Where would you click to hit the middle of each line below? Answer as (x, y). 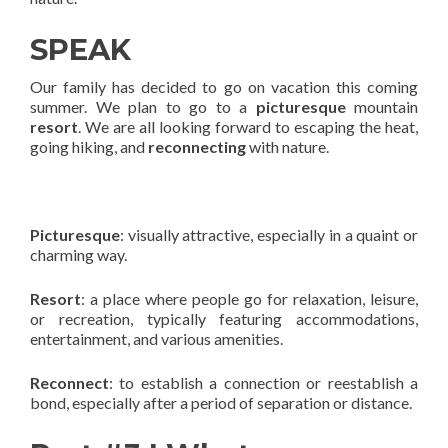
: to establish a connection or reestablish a (263, 382)
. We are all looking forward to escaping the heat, (248, 126)
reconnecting (197, 146)
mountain (381, 106)
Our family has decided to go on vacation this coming (224, 86)
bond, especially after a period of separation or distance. (221, 402)
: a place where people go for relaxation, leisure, (249, 298)
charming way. (78, 254)
